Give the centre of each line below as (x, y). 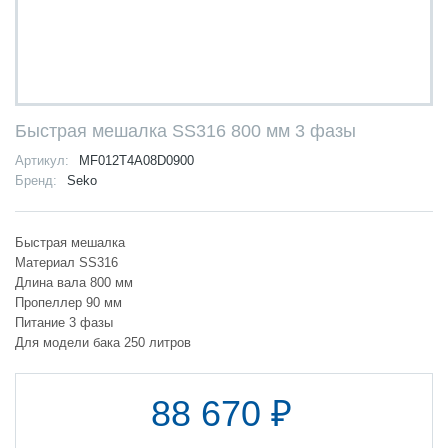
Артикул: (42, 160)
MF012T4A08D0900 (136, 160)
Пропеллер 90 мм (70, 302)
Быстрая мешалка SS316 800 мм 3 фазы (185, 130)
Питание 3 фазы (66, 322)
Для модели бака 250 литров (103, 342)
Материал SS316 (66, 262)
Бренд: (36, 180)
